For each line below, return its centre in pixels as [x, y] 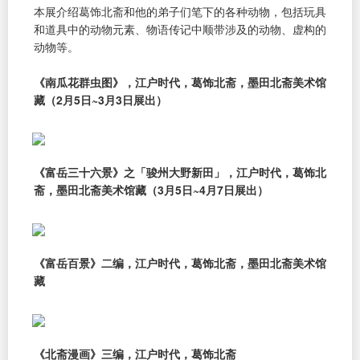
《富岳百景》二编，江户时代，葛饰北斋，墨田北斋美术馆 [180, 263]
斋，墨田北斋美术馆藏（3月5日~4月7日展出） [151, 190]
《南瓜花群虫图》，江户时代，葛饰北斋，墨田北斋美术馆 [180, 82]
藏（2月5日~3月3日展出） [100, 99]
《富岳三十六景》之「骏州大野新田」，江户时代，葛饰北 [180, 172]
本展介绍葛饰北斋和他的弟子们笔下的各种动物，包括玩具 [180, 11]
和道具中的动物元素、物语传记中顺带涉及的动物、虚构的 [180, 29]
